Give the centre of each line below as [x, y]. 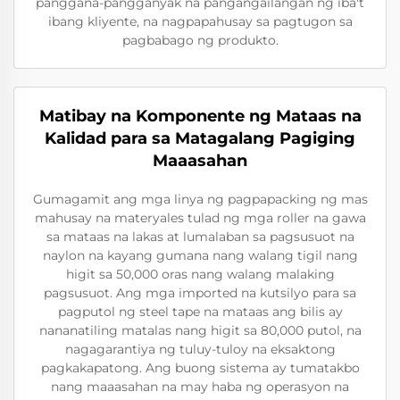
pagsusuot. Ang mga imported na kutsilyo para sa [200, 293]
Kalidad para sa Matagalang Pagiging [200, 138]
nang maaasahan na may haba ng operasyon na [200, 387]
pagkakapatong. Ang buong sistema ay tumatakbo [200, 368]
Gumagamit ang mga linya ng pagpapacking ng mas [200, 199]
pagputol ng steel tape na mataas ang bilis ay [200, 312]
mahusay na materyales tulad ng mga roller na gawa [200, 218]
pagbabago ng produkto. [200, 40]
